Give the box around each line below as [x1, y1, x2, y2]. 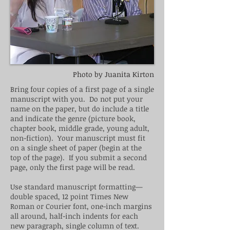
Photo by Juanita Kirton [73, 69, 154, 79]
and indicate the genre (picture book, [10, 113, 136, 123]
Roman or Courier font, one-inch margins [10, 201, 152, 211]
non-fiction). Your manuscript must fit [10, 133, 145, 143]
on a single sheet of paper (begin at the [10, 143, 142, 152]
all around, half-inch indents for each [10, 211, 138, 221]
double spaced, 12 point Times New [10, 191, 128, 201]
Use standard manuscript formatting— [10, 182, 143, 191]
